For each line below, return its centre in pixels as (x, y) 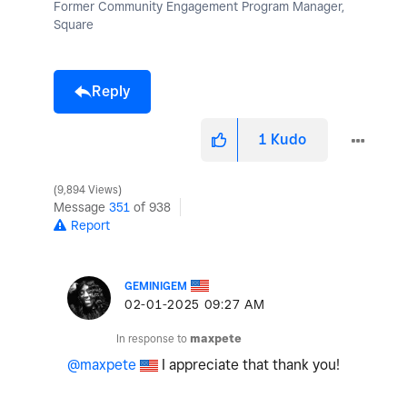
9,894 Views (88, 189)
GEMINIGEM (156, 285)
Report (90, 225)
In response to (153, 338)
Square (74, 24)
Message (81, 207)
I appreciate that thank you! (251, 364)
